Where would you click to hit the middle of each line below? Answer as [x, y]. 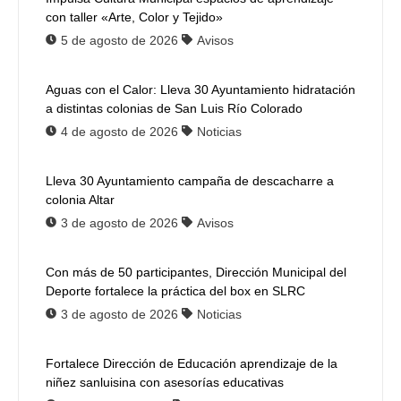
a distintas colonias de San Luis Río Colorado [174, 109]
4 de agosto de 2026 [119, 132]
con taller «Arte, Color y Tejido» [134, 17]
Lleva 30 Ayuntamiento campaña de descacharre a [190, 181]
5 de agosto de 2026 [119, 41]
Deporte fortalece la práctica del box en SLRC [175, 291]
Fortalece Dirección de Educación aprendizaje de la [192, 364]
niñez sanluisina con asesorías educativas [165, 383]
